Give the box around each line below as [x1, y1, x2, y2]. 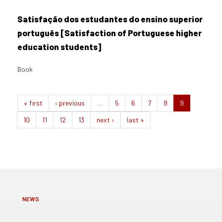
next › [97, 115, 114, 124]
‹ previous [55, 99, 85, 107]
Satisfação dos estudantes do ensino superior [17, 14, 203, 24]
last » [127, 115, 144, 124]
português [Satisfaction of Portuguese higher [17, 28, 202, 38]
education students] [17, 42, 101, 52]
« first [24, 99, 43, 107]
